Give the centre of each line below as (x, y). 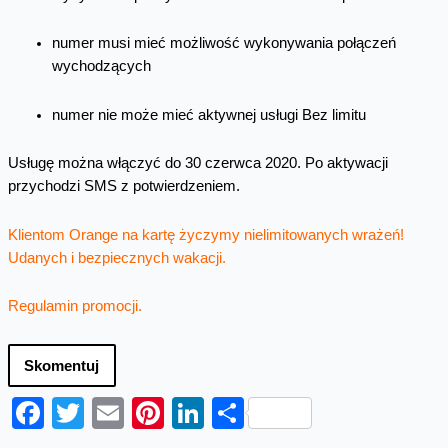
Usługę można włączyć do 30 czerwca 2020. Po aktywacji (197, 163)
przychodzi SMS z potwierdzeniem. (123, 186)
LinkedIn (264, 413)
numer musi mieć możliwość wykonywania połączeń (223, 43)
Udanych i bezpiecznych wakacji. (116, 257)
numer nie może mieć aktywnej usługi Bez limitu (208, 114)
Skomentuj (61, 365)
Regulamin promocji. (74, 306)
